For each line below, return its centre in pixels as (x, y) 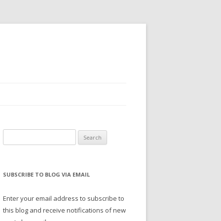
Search (13, 135)
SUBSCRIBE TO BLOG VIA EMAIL (46, 174)
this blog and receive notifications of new (64, 210)
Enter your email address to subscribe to (64, 198)
